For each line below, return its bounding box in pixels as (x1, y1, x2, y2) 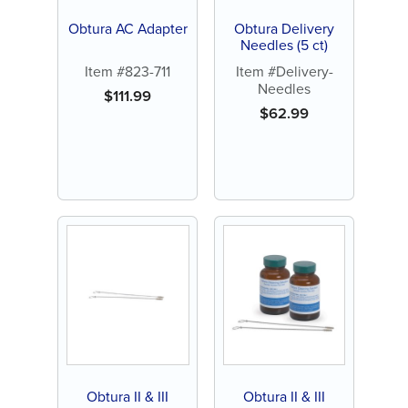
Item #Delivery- (235, 61, 333, 83)
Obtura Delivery (234, 17, 334, 39)
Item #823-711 (85, 61, 171, 83)
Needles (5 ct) (240, 34, 328, 56)
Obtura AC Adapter (67, 17, 188, 39)
